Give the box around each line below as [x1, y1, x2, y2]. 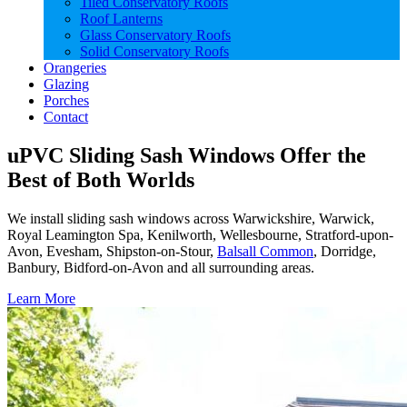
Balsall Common [217, 243, 313, 260]
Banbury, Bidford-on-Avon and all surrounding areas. [7, 260, 314, 276]
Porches [44, 93, 89, 109]
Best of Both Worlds [7, 168, 194, 193]
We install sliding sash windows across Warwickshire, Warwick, [7, 211, 374, 227]
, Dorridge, [313, 243, 376, 260]
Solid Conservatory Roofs [80, 44, 229, 60]
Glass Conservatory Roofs [80, 27, 231, 44]
